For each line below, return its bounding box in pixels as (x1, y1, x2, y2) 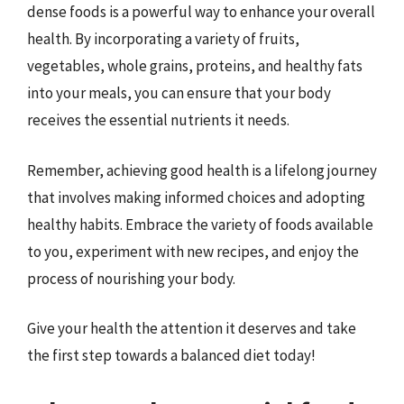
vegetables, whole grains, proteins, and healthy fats (27, 56, 363, 76)
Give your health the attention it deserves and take (27, 318, 356, 338)
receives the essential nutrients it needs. (27, 110, 289, 130)
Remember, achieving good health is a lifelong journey (27, 160, 377, 180)
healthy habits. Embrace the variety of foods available (27, 214, 373, 234)
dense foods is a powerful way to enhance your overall (27, 2, 375, 22)
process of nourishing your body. (27, 268, 235, 289)
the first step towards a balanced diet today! (27, 345, 316, 365)
